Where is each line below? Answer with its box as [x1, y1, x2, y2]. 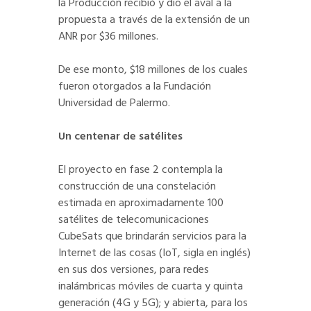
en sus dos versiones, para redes [58, 261, 209, 280]
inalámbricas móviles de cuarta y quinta [58, 278, 243, 296]
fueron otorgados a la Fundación [58, 78, 211, 96]
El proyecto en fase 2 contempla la [58, 161, 223, 180]
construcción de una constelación [58, 178, 216, 196]
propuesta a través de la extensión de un [58, 11, 250, 30]
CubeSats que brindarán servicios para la [58, 228, 246, 246]
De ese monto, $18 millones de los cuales [58, 61, 248, 80]
